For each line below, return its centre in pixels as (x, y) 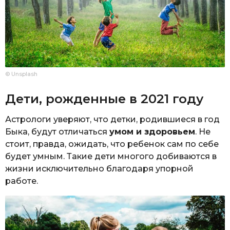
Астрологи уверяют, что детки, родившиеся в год (112, 120)
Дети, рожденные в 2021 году (104, 98)
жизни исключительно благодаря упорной (99, 169)
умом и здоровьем (152, 132)
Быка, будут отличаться (57, 132)
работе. (22, 181)
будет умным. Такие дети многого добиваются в (111, 157)
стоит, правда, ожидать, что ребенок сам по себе (112, 144)
